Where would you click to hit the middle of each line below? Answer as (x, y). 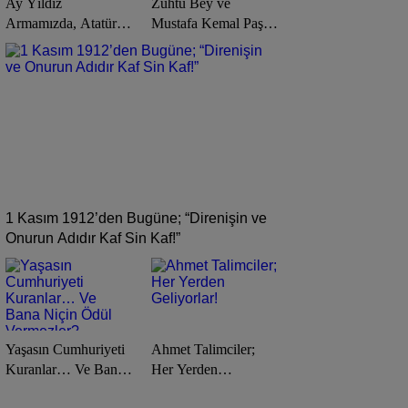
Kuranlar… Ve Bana (65, 369)
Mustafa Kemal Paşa (210, 23)
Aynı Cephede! (195, 43)
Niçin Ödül (38, 389)
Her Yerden (184, 369)
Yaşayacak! (42, 83)
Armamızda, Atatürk (65, 23)
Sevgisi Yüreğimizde (66, 43)
